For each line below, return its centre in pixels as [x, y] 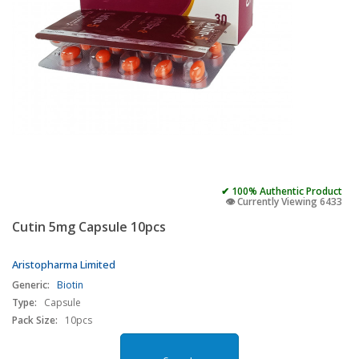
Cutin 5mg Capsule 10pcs [89, 227]
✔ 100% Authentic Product [282, 191]
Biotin [70, 285]
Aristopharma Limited [64, 264]
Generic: [31, 285]
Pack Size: [35, 320]
